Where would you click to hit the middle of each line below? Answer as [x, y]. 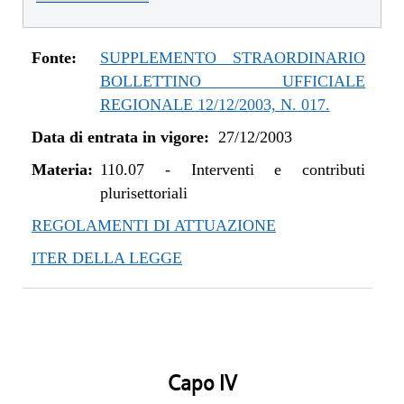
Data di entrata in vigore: [120, 137]
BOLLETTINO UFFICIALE [233, 81]
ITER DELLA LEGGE [107, 258]
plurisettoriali [143, 193]
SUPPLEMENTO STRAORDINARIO [233, 58]
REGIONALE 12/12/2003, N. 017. [215, 105]
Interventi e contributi [278, 170]
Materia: [62, 170]
